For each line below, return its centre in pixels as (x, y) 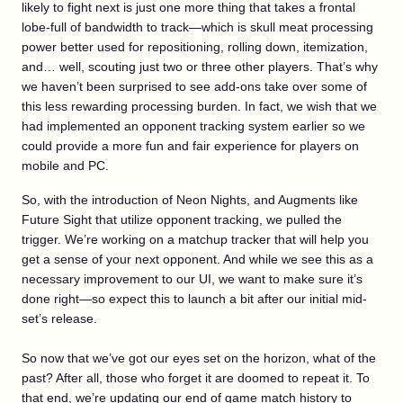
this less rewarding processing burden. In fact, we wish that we (199, 106)
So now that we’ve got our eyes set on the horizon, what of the (199, 358)
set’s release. (59, 318)
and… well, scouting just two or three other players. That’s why (200, 66)
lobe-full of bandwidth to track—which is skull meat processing (197, 27)
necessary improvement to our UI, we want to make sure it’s (192, 278)
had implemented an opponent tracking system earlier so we (193, 125)
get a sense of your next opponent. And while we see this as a (197, 259)
